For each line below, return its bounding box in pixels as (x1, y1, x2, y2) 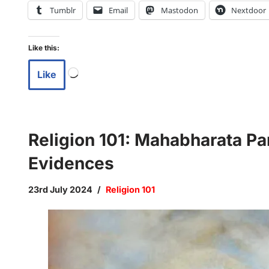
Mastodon (161, 5, 198, 16)
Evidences (28, 153, 114, 174)
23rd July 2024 (28, 184, 92, 195)
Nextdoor (231, 5, 266, 16)
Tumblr (50, 5, 76, 16)
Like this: (28, 43, 59, 52)
